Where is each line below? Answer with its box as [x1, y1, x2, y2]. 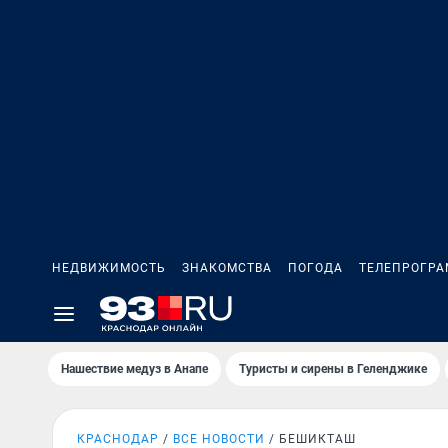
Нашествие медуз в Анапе [61, 362, 208, 376]
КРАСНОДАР [77, 432, 159, 446]
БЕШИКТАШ [279, 432, 356, 446]
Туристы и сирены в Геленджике [239, 362, 427, 376]
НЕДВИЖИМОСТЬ [52, 261, 166, 275]
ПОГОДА [288, 261, 343, 275]
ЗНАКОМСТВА [182, 261, 272, 275]
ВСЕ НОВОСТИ [173, 432, 265, 446]
